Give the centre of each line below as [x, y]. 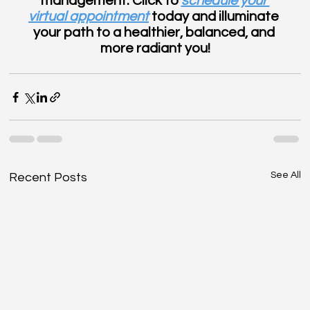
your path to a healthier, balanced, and [155, 33]
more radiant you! [155, 49]
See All [285, 175]
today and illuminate [215, 17]
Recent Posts [48, 178]
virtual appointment [89, 17]
